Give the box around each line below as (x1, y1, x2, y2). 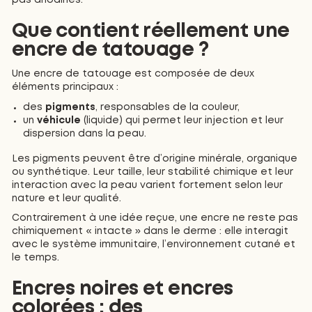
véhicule (37, 116, 81, 125)
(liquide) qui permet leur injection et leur (81, 116, 284, 125)
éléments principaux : (11, 83, 118, 92)
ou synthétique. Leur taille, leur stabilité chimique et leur (11, 167, 293, 176)
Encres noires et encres (11, 281, 233, 299)
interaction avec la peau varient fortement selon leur (11, 180, 283, 189)
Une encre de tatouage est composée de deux (11, 70, 254, 79)
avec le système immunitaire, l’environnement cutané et (11, 240, 295, 249)
